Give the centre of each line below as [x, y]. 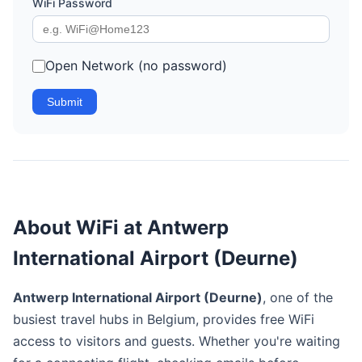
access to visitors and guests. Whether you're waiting [177, 341]
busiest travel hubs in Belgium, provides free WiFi [164, 319]
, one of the [298, 297]
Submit [65, 102]
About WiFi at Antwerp [121, 227]
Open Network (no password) [136, 65]
